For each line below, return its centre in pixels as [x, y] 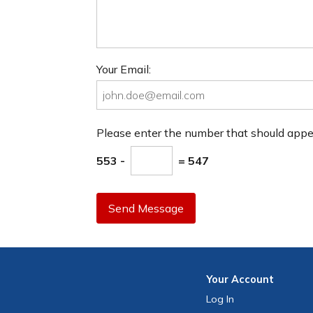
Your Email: [124, 69]
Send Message [146, 209]
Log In [220, 299]
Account [253, 280]
